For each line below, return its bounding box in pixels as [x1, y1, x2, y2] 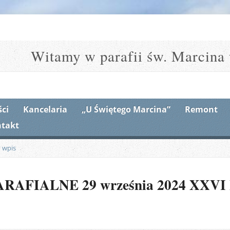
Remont [185, 104, 218, 115]
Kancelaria [23, 104, 67, 115]
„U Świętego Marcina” [82, 104, 170, 115]
